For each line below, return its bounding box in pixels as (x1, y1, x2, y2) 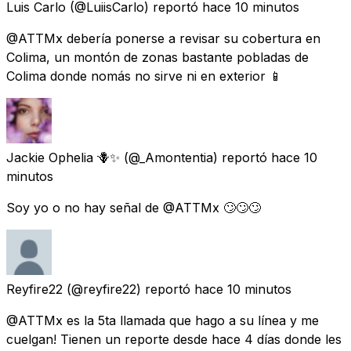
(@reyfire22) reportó (67, 280, 190, 297)
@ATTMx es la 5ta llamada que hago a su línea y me (6, 312, 319, 328)
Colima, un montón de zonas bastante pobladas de (6, 49, 309, 65)
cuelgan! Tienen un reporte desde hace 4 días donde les (6, 331, 342, 347)
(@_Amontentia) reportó (124, 149, 267, 165)
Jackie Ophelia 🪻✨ (6, 149, 120, 165)
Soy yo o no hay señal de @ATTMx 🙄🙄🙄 (6, 199, 261, 215)
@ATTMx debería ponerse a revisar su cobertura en (6, 30, 320, 46)
